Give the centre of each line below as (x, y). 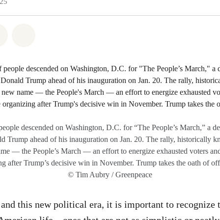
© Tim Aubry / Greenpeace (110, 175)
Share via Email (62, 33)
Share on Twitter (36, 33)
